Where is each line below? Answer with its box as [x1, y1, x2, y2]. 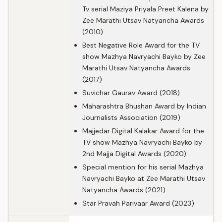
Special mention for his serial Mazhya [82, 163, 204, 171]
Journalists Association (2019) [82, 113, 180, 122]
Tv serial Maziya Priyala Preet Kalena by [82, 4, 209, 13]
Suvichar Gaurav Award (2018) [82, 88, 180, 97]
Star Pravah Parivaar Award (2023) [82, 199, 194, 208]
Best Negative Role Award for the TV [82, 41, 200, 50]
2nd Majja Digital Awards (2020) [82, 149, 186, 158]
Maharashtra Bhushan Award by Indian [82, 102, 206, 111]
